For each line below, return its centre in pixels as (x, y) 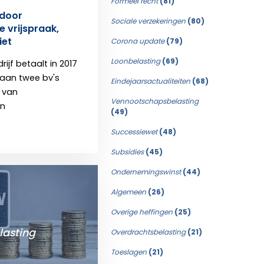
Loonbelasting (136, 61)
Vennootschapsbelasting (155, 101)
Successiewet (135, 132)
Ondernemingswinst (147, 172)
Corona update (138, 41)
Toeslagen (130, 252)
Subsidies (128, 152)
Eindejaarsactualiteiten (151, 81)
